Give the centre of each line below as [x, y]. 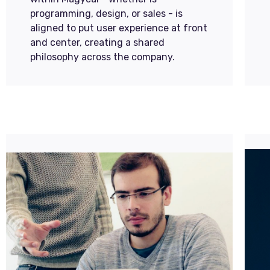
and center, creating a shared [97, 42]
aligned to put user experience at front [119, 28]
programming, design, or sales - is [106, 14]
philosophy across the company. [102, 57]
